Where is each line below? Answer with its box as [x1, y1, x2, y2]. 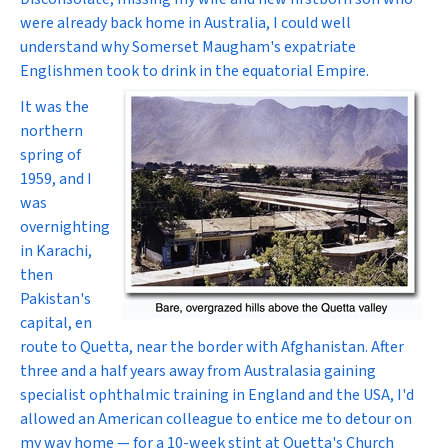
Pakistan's [20, 288, 91, 310]
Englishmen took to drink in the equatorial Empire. [20, 60, 369, 82]
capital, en [20, 312, 92, 334]
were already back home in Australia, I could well [20, 12, 351, 34]
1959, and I [20, 168, 92, 190]
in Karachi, [20, 240, 92, 262]
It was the [20, 96, 89, 118]
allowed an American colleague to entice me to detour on [20, 408, 412, 430]
